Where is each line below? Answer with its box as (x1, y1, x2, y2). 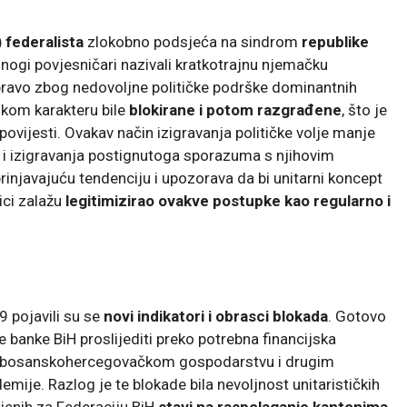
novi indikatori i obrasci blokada (104, 306, 328, 325)
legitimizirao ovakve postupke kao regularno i (65, 191, 391, 210)
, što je (342, 100, 387, 119)
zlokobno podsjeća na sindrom (84, 32, 302, 51)
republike (302, 32, 369, 51)
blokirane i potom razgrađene (129, 100, 342, 119)
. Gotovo (328, 306, 386, 325)
